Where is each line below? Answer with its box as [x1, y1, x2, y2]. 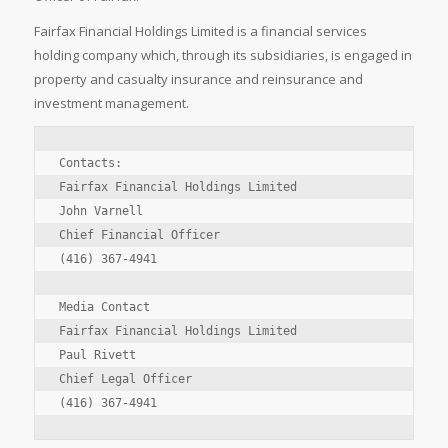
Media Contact [58, 300, 150, 315]
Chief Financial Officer [58, 228, 220, 243]
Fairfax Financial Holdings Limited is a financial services [33, 22, 367, 41]
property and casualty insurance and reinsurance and [33, 70, 363, 89]
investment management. [33, 94, 189, 113]
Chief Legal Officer [58, 372, 192, 387]
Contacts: [58, 156, 122, 171]
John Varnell [58, 204, 143, 219]
